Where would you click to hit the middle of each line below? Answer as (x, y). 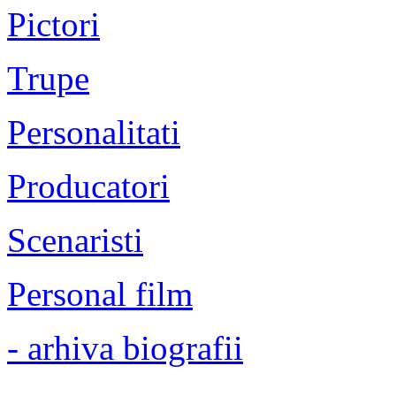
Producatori (88, 186)
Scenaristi (75, 240)
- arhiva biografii (125, 347)
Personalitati (94, 132)
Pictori (53, 24)
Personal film (100, 293)
